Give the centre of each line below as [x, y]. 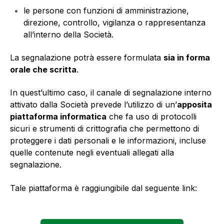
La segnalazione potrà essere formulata [87, 58]
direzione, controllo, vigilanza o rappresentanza [115, 22]
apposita [194, 105]
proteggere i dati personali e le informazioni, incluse [108, 141]
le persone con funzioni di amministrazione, [106, 10]
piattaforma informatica [58, 117]
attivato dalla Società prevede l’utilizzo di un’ [93, 105]
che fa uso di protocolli [151, 117]
